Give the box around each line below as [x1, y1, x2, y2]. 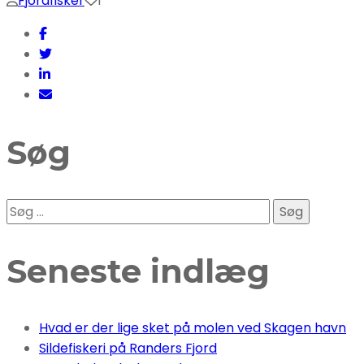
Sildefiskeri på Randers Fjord [39, 339, 217, 358]
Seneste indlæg [6, 251, 270, 291]
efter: [6, 219, 41, 238]
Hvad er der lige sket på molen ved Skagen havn [39, 318, 346, 338]
